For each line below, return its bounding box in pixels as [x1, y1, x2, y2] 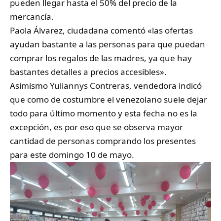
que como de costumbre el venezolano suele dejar [10, 93, 207, 105]
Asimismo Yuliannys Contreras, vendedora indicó [10, 79, 202, 91]
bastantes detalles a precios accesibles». [10, 66, 167, 77]
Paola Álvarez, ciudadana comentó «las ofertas [10, 24, 193, 36]
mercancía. [10, 10, 54, 22]
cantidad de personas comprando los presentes [10, 135, 196, 147]
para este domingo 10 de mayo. [10, 148, 134, 160]
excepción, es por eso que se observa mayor [10, 121, 183, 133]
